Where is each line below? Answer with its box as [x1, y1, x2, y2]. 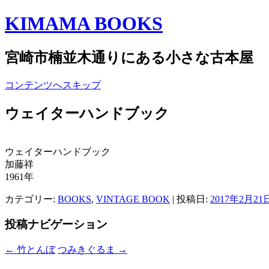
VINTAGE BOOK [96, 193, 170, 204]
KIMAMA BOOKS [5, 13, 163, 35]
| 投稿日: [170, 193, 210, 204]
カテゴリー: [5, 193, 58, 204]
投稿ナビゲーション [5, 218, 107, 231]
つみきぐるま [58, 244, 118, 255]
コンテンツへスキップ [5, 79, 101, 90]
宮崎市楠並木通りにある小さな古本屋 [5, 49, 253, 65]
